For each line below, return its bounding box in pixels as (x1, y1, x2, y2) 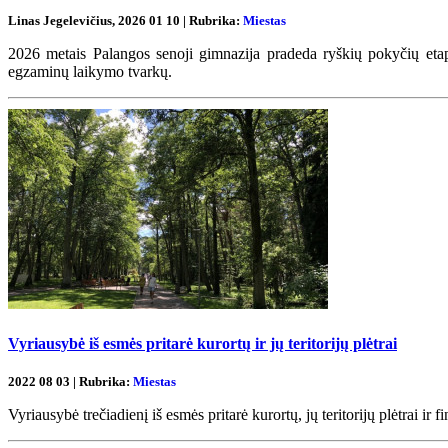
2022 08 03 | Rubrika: (8, 373, 133, 389)
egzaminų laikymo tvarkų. (8, 63, 176, 81)
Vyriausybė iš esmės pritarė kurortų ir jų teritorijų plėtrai (8, 334, 397, 352)
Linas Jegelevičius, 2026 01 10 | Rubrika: (8, 13, 243, 29)
